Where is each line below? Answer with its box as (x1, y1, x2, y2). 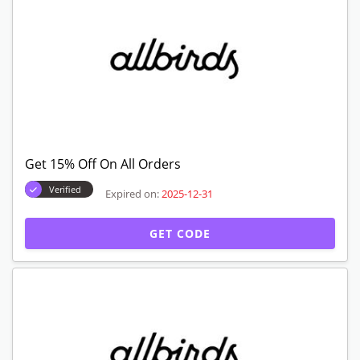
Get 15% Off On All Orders (25, 155, 181, 173)
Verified (49, 183, 81, 195)
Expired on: (105, 186, 159, 201)
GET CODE (149, 226, 211, 241)
